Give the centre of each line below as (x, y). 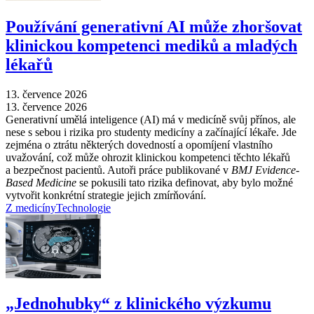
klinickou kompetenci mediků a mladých (151, 45)
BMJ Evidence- (265, 170)
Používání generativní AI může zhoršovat (154, 26)
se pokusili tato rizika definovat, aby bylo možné (185, 182)
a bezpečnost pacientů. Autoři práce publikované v (118, 170)
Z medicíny (31, 207)
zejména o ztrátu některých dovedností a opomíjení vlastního (139, 144)
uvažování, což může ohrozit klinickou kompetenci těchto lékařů (148, 157)
